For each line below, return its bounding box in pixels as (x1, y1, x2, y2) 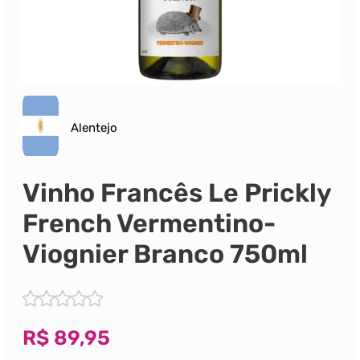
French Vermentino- (22, 207, 276, 239)
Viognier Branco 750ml (22, 238, 308, 269)
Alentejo (71, 120, 117, 135)
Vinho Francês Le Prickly (22, 177, 331, 208)
